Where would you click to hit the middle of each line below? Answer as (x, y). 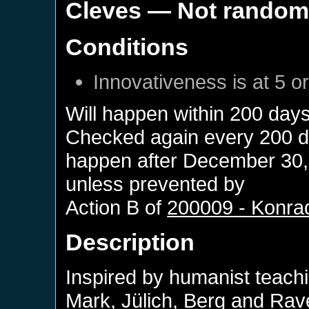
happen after (124, 160)
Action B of (117, 207)
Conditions (127, 47)
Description (130, 242)
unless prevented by (156, 183)
